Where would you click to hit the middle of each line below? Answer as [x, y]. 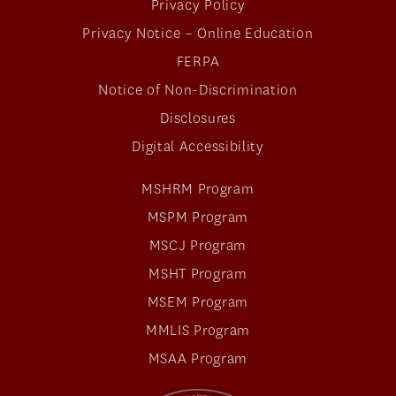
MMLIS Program [198, 331]
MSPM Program [198, 217]
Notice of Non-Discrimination [198, 90]
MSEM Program [198, 302]
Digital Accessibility [198, 147]
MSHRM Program [198, 189]
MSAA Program [198, 359]
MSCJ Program [198, 246]
